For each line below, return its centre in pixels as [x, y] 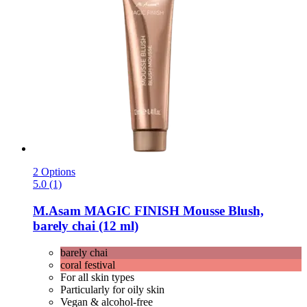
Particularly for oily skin [112, 289]
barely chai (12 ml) [86, 226]
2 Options [54, 172]
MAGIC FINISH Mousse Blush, [172, 211]
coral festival [88, 265]
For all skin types [97, 277]
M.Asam [57, 211]
